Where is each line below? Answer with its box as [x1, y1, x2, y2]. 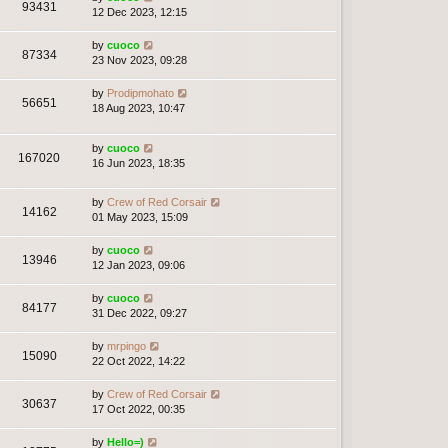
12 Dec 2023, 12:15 [92, 6, 187, 19]
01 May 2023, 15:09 [92, 210, 188, 223]
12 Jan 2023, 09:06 [92, 258, 185, 271]
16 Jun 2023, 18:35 [92, 156, 185, 169]
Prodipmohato [107, 87, 174, 100]
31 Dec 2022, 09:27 [92, 306, 187, 319]
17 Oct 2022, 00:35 [92, 402, 185, 415]
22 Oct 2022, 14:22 [92, 354, 185, 367]
